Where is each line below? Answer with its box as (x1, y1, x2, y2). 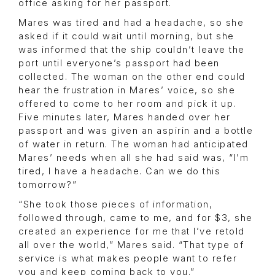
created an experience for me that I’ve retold (18, 225, 245, 237)
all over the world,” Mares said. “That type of (18, 239, 244, 250)
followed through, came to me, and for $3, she (18, 212, 253, 223)
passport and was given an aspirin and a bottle (18, 125, 253, 136)
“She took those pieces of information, (18, 198, 212, 210)
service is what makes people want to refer (18, 252, 237, 264)
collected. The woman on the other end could (18, 71, 246, 82)
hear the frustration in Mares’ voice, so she (18, 84, 235, 96)
